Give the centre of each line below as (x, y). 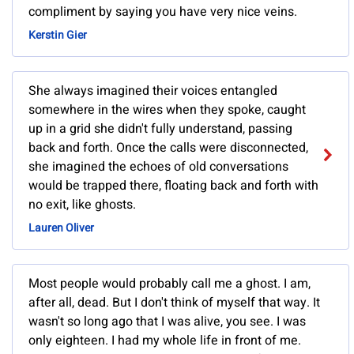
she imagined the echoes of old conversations (158, 167)
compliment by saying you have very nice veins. (163, 12)
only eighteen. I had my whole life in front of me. (165, 341)
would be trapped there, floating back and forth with (173, 186)
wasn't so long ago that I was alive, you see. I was (167, 322)
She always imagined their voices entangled (153, 91)
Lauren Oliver (61, 228)
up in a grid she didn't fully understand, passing (160, 129)
